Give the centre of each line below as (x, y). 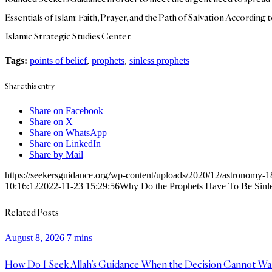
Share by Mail (56, 154)
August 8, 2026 (35, 238)
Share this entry (30, 85)
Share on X (51, 121)
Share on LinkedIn (65, 143)
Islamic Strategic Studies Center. (68, 36)
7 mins (80, 238)
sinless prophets (159, 60)
